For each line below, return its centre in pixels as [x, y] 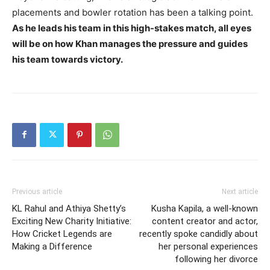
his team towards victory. [67, 59]
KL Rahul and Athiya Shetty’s [69, 208]
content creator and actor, [205, 221]
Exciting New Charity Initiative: [72, 221]
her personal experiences [208, 246]
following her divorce [216, 259]
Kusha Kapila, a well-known [205, 208]
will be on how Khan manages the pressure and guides [130, 43]
